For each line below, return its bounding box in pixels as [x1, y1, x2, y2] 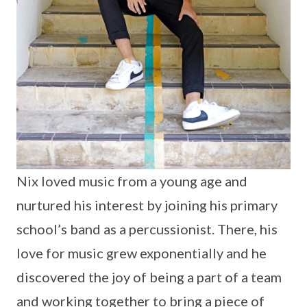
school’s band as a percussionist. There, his [16, 221, 278, 238]
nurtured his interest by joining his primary [16, 197, 278, 214]
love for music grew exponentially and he [16, 245, 267, 262]
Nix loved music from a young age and [16, 173, 247, 190]
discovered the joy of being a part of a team [16, 269, 282, 286]
